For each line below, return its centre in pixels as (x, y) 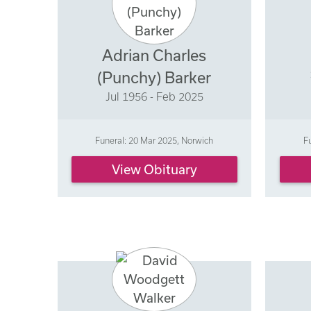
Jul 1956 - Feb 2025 (154, 97)
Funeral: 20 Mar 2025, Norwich (154, 140)
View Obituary (154, 170)
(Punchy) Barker (154, 78)
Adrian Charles (154, 56)
